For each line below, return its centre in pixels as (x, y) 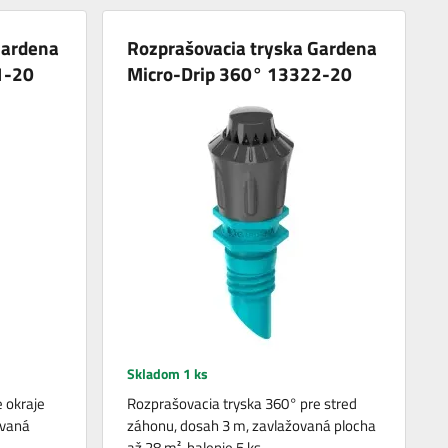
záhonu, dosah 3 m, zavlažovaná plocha (252, 426)
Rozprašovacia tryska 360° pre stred (242, 404)
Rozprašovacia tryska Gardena (252, 48)
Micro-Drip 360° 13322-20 (240, 74)
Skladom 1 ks (168, 374)
